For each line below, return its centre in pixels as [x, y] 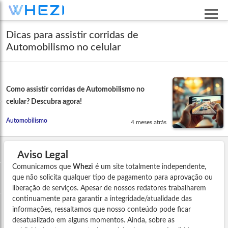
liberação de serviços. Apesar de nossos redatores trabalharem [109, 188]
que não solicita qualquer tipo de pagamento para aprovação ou [112, 177]
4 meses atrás [149, 122]
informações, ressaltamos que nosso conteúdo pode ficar [102, 209]
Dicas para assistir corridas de [72, 35]
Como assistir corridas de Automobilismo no [75, 89]
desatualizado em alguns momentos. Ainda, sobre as [93, 220]
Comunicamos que [42, 167]
